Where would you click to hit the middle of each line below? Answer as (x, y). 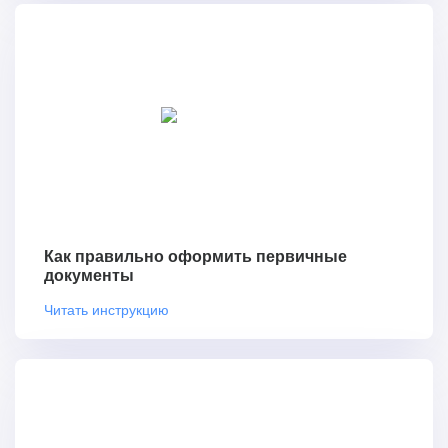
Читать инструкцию (106, 309)
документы (89, 276)
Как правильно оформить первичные (195, 257)
